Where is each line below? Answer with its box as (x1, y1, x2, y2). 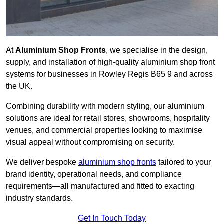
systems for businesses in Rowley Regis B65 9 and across (6, 70, 213, 79)
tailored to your (156, 158, 211, 167)
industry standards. (6, 194, 73, 203)
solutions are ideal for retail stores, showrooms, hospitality (6, 114, 210, 123)
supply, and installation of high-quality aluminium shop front (6, 58, 215, 67)
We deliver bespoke (6, 158, 78, 167)
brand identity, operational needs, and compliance (6, 170, 182, 179)
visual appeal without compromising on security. (6, 138, 175, 147)
